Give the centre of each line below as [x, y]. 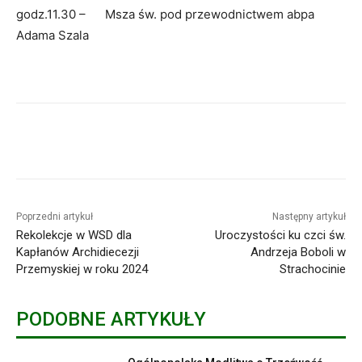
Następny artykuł [309, 216]
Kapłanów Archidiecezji [78, 252]
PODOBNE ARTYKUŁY [111, 319]
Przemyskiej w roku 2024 [82, 269]
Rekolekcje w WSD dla [74, 235]
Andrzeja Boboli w [298, 252]
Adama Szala [53, 35]
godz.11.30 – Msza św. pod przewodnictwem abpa [165, 14]
